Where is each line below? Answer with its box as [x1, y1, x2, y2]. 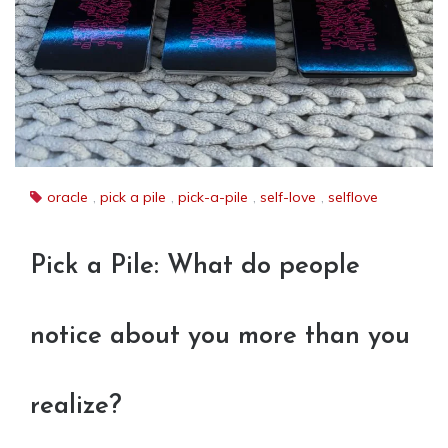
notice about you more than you [30, 323, 410, 351]
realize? [30, 393, 122, 421]
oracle [47, 188, 88, 207]
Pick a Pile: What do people [30, 253, 360, 281]
